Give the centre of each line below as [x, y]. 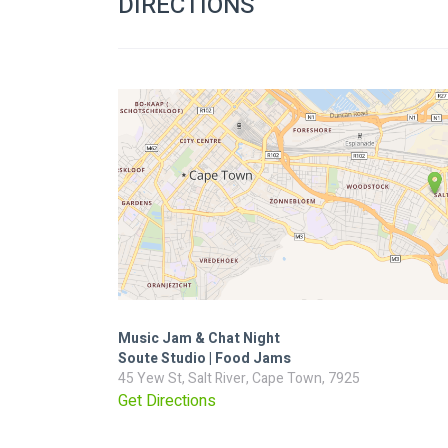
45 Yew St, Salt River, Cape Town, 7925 [239, 378]
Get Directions [167, 400]
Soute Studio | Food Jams [204, 358]
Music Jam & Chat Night [199, 338]
